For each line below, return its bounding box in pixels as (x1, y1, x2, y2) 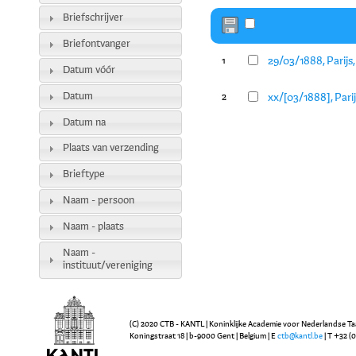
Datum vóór (62, 64, 115, 75)
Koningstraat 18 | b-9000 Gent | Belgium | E (130, 331, 277, 340)
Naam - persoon (62, 195, 134, 207)
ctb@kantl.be (277, 331, 323, 340)
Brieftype (62, 169, 105, 180)
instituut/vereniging (62, 261, 153, 272)
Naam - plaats (62, 222, 124, 233)
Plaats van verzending (62, 143, 159, 154)
